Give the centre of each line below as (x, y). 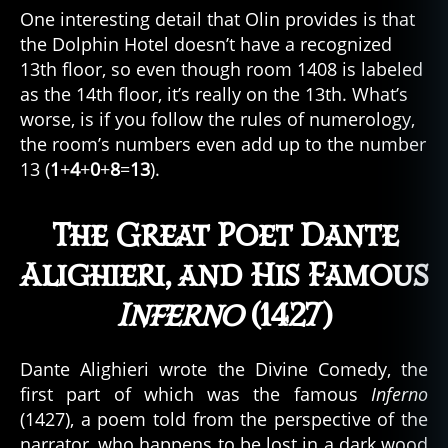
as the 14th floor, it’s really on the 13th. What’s (214, 94)
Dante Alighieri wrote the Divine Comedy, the (224, 369)
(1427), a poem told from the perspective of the (224, 419)
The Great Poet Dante (224, 236)
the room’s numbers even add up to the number (223, 144)
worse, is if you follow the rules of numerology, (217, 119)
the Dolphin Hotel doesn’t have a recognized (206, 44)
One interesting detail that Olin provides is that (217, 19)
